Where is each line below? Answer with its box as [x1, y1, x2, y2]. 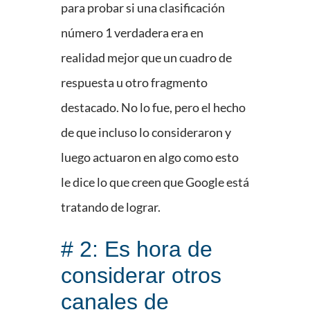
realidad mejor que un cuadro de [61, 50, 232, 66]
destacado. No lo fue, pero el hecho [61, 100, 246, 116]
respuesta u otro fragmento [61, 75, 208, 91]
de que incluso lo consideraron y [61, 125, 231, 140]
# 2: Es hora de [61, 237, 212, 262]
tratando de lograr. [61, 199, 161, 215]
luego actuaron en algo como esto [61, 149, 239, 165]
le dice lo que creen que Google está [61, 174, 249, 190]
